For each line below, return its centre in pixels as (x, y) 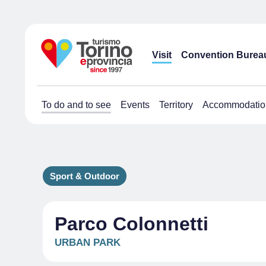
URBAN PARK (88, 243)
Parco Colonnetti (132, 224)
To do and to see (76, 105)
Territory (176, 105)
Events (135, 105)
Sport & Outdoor (85, 176)
